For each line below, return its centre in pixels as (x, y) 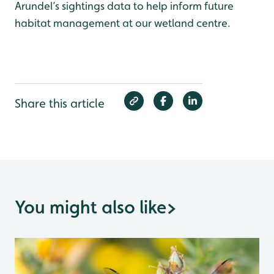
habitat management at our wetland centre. (123, 23)
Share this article (60, 104)
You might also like (91, 207)
